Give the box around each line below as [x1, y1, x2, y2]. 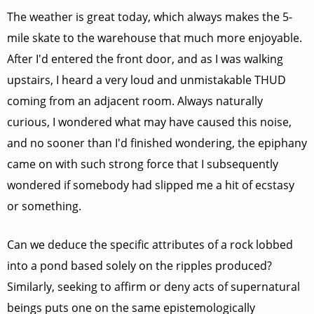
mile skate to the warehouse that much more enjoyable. [7, 30, 302, 46]
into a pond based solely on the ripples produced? [7, 258, 272, 273]
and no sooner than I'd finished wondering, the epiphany [7, 135, 307, 151]
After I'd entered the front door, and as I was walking [7, 51, 283, 67]
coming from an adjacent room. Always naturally [7, 93, 263, 109]
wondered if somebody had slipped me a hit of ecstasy [7, 177, 294, 193]
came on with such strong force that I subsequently [7, 156, 278, 172]
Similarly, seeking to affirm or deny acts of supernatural [7, 279, 300, 294]
